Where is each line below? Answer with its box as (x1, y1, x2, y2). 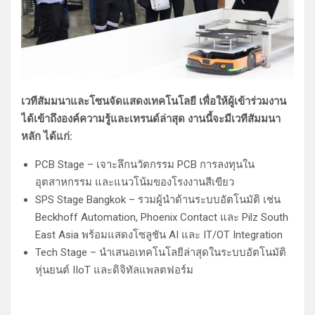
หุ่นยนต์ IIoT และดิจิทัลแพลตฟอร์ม (35, 264, 193, 277)
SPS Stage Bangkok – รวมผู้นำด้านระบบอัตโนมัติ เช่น (35, 193, 281, 207)
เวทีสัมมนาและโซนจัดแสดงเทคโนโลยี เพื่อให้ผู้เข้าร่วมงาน (21, 95, 286, 108)
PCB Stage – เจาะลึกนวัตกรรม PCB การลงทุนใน (35, 158, 255, 172)
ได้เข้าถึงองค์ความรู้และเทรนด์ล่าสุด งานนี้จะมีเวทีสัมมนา (21, 112, 281, 126)
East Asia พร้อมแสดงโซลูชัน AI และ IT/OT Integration (35, 229, 283, 242)
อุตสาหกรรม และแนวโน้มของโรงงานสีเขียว (35, 176, 234, 189)
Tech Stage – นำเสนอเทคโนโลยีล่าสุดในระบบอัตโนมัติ (35, 246, 286, 259)
